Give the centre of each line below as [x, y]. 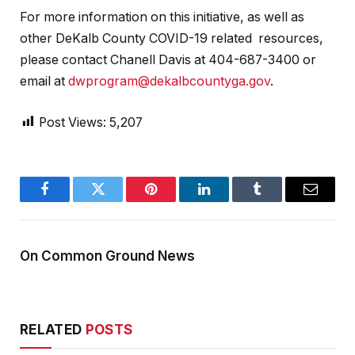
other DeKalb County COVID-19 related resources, [172, 39]
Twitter [117, 201]
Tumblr [277, 201]
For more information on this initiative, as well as [162, 17]
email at [44, 82]
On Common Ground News [107, 256]
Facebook [71, 201]
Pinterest [175, 201]
